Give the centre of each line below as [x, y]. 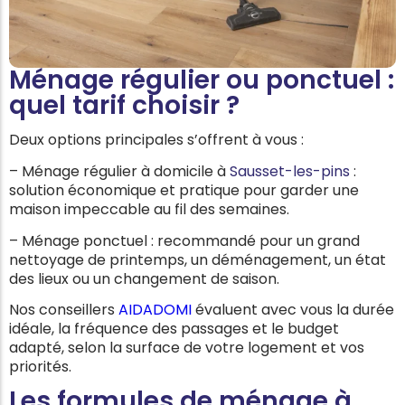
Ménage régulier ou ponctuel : [202, 80]
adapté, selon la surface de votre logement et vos [187, 348]
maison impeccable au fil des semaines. [149, 209]
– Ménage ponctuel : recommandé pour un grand [184, 240]
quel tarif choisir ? [124, 105]
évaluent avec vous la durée [293, 310]
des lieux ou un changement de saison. [146, 278]
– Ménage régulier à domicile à [119, 171]
